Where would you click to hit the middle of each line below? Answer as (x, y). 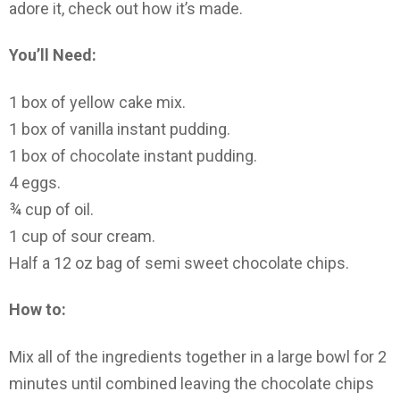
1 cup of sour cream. (82, 236)
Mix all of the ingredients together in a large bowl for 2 (198, 356)
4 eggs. (35, 182)
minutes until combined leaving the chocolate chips (192, 383)
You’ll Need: (53, 55)
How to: (37, 310)
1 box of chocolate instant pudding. (133, 155)
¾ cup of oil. (51, 209)
